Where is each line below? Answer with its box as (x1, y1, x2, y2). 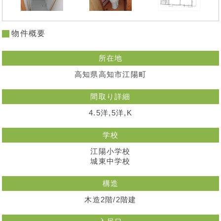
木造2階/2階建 (84, 196, 137, 204)
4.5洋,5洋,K (89, 109, 132, 117)
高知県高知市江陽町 (74, 71, 147, 79)
